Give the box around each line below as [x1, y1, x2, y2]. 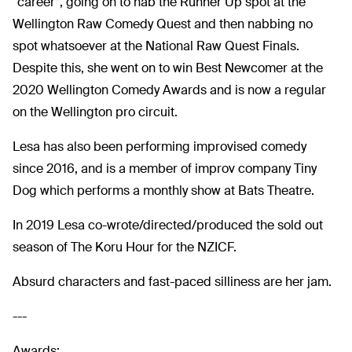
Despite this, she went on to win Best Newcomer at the [13, 59, 323, 76]
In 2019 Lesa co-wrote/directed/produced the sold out [13, 216, 323, 233]
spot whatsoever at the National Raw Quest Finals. [13, 37, 299, 54]
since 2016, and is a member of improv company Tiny [13, 159, 317, 177]
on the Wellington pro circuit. [13, 103, 178, 120]
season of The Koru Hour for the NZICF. [13, 238, 236, 255]
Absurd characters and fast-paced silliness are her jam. [13, 273, 332, 290]
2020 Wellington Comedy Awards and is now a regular [13, 81, 326, 98]
